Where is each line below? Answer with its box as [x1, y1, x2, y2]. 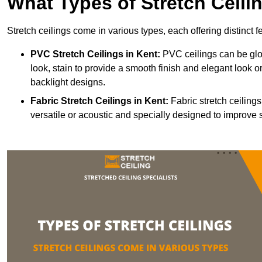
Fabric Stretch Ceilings [30, 96, 132, 106]
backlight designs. [30, 77, 105, 88]
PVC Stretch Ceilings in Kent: [30, 49, 160, 60]
